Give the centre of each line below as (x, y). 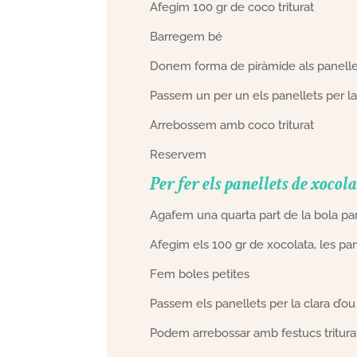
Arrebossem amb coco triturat (232, 125)
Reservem (178, 154)
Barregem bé (186, 36)
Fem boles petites (200, 274)
